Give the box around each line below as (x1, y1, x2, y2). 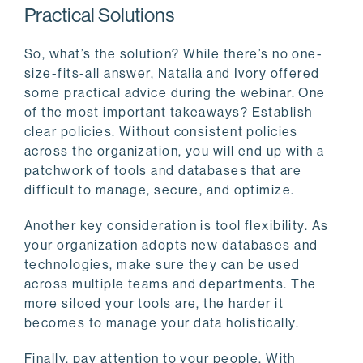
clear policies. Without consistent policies (24, 124, 298, 140)
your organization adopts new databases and (24, 237, 318, 254)
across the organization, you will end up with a (24, 143, 325, 160)
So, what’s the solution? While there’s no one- (24, 46, 323, 62)
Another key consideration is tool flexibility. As (24, 218, 329, 234)
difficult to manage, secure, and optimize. (24, 182, 295, 199)
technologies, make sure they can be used (24, 257, 301, 273)
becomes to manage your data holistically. (24, 315, 300, 331)
